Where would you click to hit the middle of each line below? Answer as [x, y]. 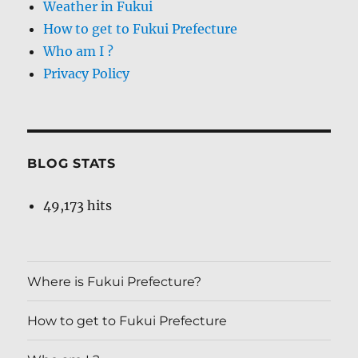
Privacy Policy [87, 74]
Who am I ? [79, 52]
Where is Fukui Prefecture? [115, 281]
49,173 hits [78, 206]
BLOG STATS [72, 164]
